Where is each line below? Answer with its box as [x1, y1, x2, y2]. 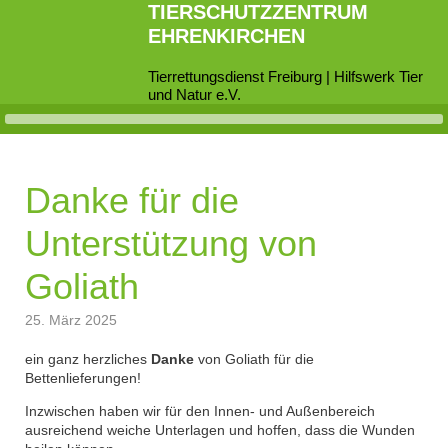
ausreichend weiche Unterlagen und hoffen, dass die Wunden [25, 422, 415, 438]
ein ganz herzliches [25, 351, 151, 367]
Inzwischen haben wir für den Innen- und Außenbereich [25, 403, 375, 419]
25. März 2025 [25, 312, 117, 328]
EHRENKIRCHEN [148, 25, 306, 47]
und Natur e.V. [148, 86, 242, 103]
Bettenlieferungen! [25, 370, 141, 386]
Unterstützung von [25, 223, 317, 264]
